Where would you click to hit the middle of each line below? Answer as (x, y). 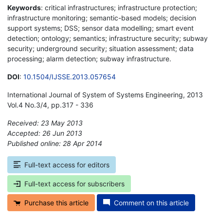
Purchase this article (56, 202)
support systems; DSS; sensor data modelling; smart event (100, 28)
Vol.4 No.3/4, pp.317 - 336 (50, 105)
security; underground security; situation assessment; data (100, 48)
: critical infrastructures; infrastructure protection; (119, 7)
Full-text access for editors (67, 164)
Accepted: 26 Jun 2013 (45, 133)
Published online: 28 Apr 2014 (55, 143)
